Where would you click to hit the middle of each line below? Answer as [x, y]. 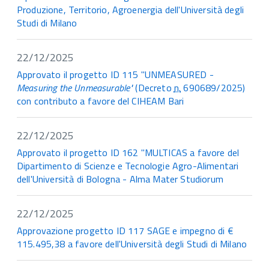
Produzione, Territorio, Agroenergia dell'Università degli [131, 10]
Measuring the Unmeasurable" [75, 88]
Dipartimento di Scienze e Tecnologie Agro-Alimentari [128, 166]
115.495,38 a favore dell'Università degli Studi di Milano [132, 244]
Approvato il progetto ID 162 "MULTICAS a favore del [128, 153]
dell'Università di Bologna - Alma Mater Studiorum [120, 179]
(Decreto [153, 88]
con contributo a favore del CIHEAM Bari [101, 101]
